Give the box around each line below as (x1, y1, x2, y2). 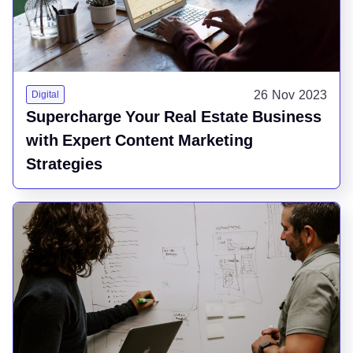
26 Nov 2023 (254, 87, 327, 103)
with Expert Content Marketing (26, 131, 253, 150)
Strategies (26, 154, 102, 174)
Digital (32, 88, 59, 101)
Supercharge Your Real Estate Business (26, 107, 321, 127)
